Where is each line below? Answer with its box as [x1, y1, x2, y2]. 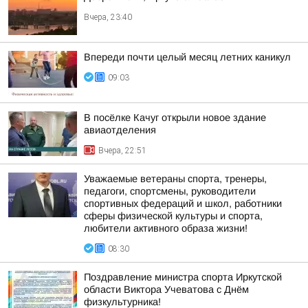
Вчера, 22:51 [98, 146, 146, 155]
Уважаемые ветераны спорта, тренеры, [84, 173, 267, 184]
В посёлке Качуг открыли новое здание [84, 112, 266, 123]
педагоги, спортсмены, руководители [84, 186, 256, 197]
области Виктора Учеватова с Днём [84, 284, 249, 295]
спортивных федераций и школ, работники [84, 198, 282, 209]
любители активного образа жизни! [84, 223, 247, 234]
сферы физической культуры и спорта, [84, 210, 263, 221]
